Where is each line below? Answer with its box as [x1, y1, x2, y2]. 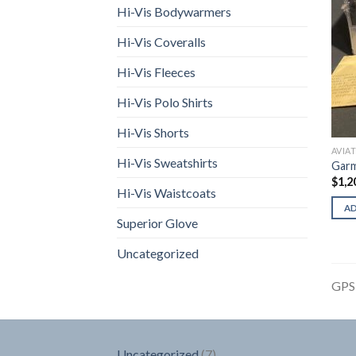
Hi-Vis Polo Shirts [117, 94, 213, 110]
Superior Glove [117, 215, 198, 230]
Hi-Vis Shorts [117, 124, 189, 140]
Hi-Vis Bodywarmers [117, 3, 231, 19]
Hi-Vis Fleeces [117, 64, 195, 79]
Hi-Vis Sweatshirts [117, 154, 218, 170]
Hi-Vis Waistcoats [117, 184, 216, 200]
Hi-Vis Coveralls [117, 33, 206, 49]
